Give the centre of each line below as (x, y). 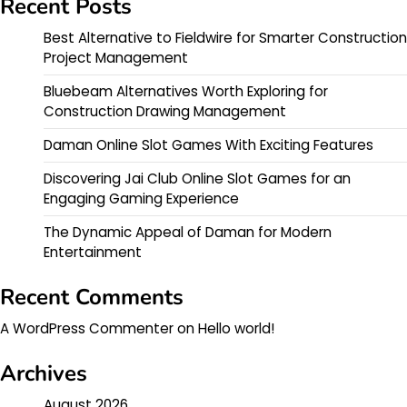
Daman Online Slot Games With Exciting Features (208, 145)
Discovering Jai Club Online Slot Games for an (197, 179)
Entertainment (93, 253)
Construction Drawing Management (165, 112)
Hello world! (236, 329)
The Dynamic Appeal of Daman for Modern (188, 233)
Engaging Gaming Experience (141, 199)
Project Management (116, 58)
